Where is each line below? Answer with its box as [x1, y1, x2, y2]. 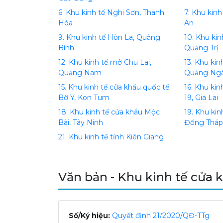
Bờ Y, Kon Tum [58, 93, 110, 102]
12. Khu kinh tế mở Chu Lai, [58, 58, 151, 67]
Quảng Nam [58, 68, 102, 77]
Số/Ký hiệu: [69, 211, 110, 220]
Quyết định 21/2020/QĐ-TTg [112, 211, 210, 220]
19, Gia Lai [184, 93, 219, 102]
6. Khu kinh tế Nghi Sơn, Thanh [58, 8, 164, 17]
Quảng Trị [184, 43, 219, 52]
